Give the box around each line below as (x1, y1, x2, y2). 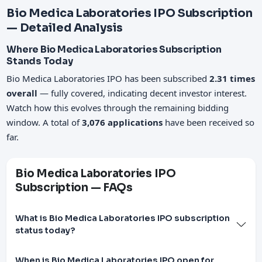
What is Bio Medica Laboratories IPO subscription (15, 212, 230, 223)
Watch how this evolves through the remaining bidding (6, 102, 229, 114)
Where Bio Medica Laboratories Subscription (6, 43, 222, 56)
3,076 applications (82, 116, 163, 129)
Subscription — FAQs (15, 180, 133, 194)
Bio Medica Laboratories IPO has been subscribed (6, 73, 210, 85)
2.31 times (209, 73, 256, 85)
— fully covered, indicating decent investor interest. (37, 87, 247, 99)
